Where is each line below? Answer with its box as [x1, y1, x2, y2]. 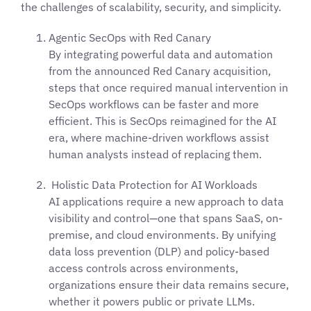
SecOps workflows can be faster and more [49, 96, 259, 111]
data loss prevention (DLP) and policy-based [49, 244, 269, 258]
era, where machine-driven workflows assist [49, 130, 269, 144]
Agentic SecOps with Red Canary [49, 30, 211, 44]
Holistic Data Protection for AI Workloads [49, 177, 258, 192]
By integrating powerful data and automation [49, 47, 273, 61]
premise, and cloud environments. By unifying [49, 227, 276, 242]
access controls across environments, [49, 260, 238, 275]
